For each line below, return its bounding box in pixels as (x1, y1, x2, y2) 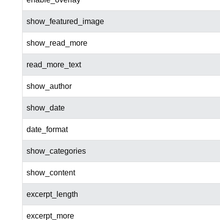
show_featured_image (26, 17, 104, 26)
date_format (26, 125, 68, 134)
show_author (26, 82, 72, 91)
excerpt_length (26, 190, 78, 199)
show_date (26, 104, 65, 112)
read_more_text (26, 60, 81, 69)
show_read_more (26, 39, 87, 48)
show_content (26, 168, 75, 177)
